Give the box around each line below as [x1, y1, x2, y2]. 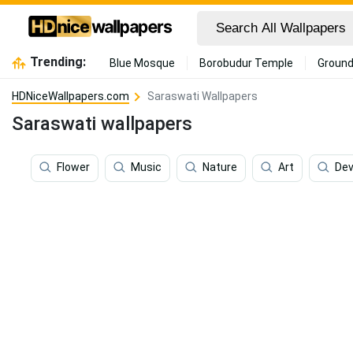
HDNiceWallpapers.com [12, 90, 129, 102]
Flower [57, 161, 90, 174]
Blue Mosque [109, 57, 175, 69]
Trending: [29, 54, 86, 69]
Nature [203, 161, 237, 174]
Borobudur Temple [199, 57, 293, 69]
